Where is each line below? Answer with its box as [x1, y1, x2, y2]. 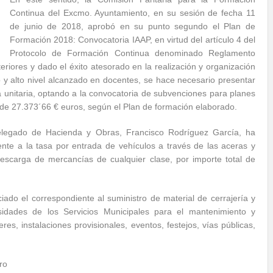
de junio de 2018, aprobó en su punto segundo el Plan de [10, 21, 255, 31]
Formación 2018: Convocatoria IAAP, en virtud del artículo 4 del [10, 35, 255, 44]
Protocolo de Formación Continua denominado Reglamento [10, 48, 255, 58]
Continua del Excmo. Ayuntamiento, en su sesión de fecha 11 [10, 8, 255, 18]
